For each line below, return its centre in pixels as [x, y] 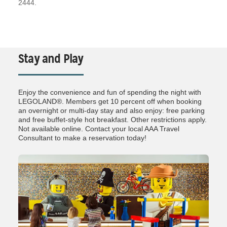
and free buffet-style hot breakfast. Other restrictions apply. [112, 120]
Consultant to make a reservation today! [82, 138]
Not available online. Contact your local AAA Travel [99, 129]
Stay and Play [51, 59]
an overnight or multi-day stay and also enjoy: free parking [111, 111]
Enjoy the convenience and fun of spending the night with [110, 92]
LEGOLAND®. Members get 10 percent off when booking [110, 102]
